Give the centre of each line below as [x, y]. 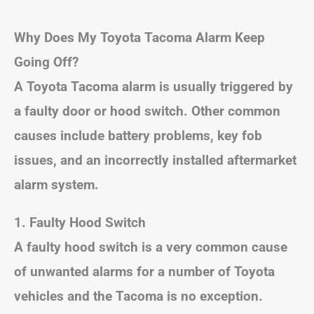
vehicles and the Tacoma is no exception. [138, 296]
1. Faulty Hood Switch [80, 222]
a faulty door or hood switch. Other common [147, 111]
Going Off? [46, 62]
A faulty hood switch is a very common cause [151, 247]
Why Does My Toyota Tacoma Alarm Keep [139, 37]
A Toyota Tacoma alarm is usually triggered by [153, 86]
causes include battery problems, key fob [138, 135]
